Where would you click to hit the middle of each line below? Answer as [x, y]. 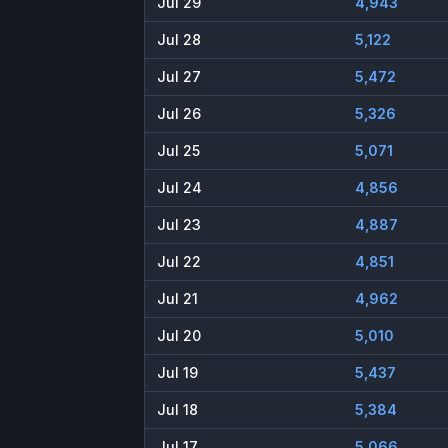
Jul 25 [178, 151]
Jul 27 [179, 77]
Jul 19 [177, 373]
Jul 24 [179, 188]
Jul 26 [179, 114]
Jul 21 [177, 299]
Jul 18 [177, 410]
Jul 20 [179, 336]
